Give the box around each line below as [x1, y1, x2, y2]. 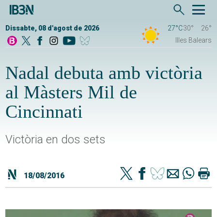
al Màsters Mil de [5, 82, 138, 103]
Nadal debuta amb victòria [5, 62, 203, 83]
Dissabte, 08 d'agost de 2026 [5, 24, 100, 32]
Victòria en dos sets [5, 133, 106, 147]
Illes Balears [175, 36, 212, 45]
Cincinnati [5, 101, 83, 122]
